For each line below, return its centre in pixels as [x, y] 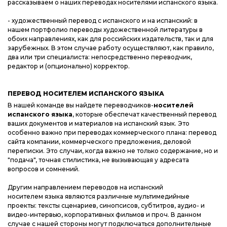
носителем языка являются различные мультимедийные [99, 197]
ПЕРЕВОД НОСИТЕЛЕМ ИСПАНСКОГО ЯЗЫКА [86, 94]
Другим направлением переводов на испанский [85, 187]
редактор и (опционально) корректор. [69, 66]
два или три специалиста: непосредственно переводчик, [100, 57]
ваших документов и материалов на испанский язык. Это [99, 124]
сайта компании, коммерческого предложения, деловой [99, 142]
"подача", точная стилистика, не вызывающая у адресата [98, 160]
